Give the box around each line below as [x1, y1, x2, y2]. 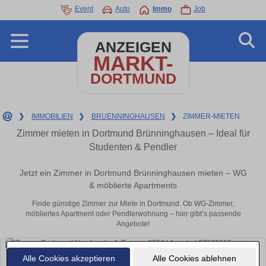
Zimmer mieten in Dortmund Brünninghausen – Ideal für [16, 128, 250, 138]
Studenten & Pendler [89, 142, 177, 152]
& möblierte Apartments [89, 180, 177, 191]
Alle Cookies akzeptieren [22, 253, 115, 263]
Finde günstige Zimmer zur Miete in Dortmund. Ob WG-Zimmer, [32, 199, 234, 208]
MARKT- [93, 52, 173, 75]
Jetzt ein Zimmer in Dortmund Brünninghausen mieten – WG [19, 168, 247, 178]
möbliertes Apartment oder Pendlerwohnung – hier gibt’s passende [25, 210, 241, 218]
